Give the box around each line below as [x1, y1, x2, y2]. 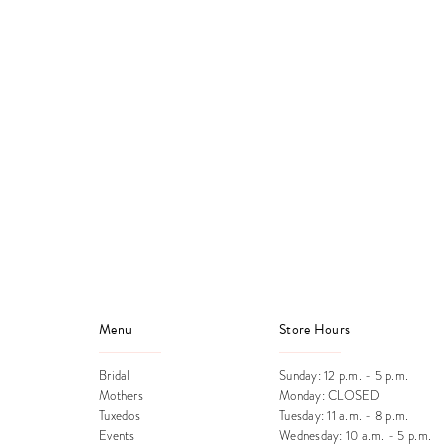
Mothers [99, 386, 143, 405]
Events [99, 426, 135, 445]
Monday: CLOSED [279, 386, 381, 405]
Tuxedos [99, 406, 140, 425]
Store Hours [279, 318, 351, 340]
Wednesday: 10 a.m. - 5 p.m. [279, 426, 432, 445]
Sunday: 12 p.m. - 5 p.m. [279, 366, 409, 385]
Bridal [99, 366, 131, 385]
